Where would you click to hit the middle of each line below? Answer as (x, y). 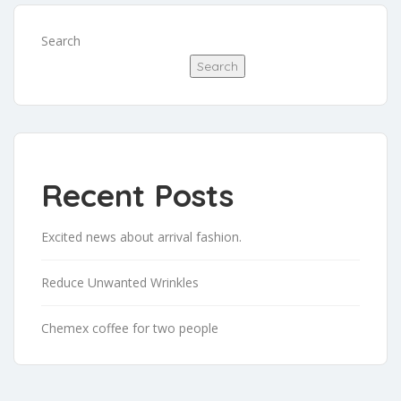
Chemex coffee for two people (130, 328)
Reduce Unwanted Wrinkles (120, 282)
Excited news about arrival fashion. (141, 237)
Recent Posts (137, 195)
